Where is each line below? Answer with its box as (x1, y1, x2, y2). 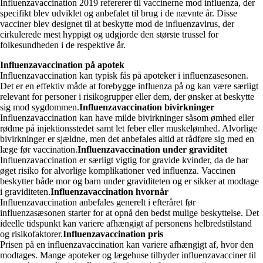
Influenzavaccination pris (63, 228, 163, 239)
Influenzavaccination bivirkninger (79, 102, 214, 112)
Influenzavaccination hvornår (50, 186, 168, 197)
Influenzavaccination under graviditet (77, 144, 227, 154)
